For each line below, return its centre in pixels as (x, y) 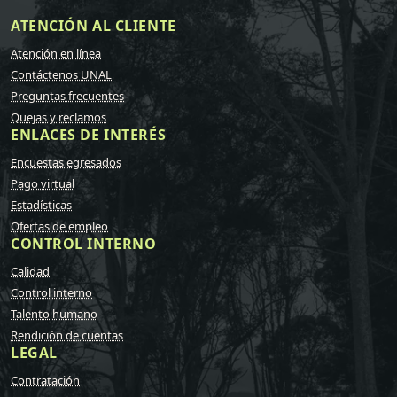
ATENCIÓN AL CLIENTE (93, 25)
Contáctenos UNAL (61, 74)
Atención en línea (56, 53)
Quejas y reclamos (58, 117)
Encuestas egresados (66, 162)
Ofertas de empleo (59, 226)
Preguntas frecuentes (67, 95)
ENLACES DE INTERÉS (89, 134)
